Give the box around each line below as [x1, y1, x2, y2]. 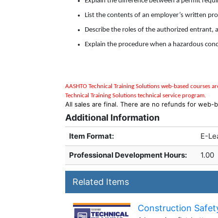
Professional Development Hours [69, 150, 185, 160]
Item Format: [69, 131, 114, 141]
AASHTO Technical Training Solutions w [65, 83, 165, 90]
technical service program [138, 92, 204, 99]
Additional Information [65, 112, 160, 123]
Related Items [73, 177, 129, 187]
